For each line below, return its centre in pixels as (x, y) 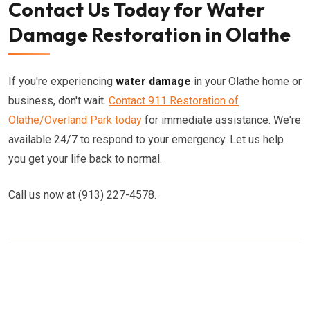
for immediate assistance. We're (221, 120)
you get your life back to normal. (85, 159)
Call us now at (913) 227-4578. (82, 195)
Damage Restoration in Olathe (149, 34)
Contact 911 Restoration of (174, 101)
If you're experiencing (62, 81)
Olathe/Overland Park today (75, 120)
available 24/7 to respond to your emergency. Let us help (146, 139)
